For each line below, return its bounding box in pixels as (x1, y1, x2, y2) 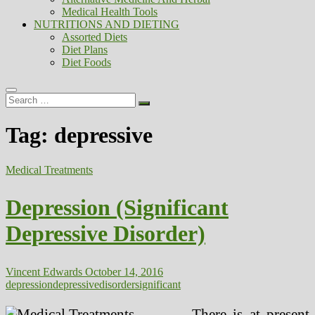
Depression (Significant (6, 195, 229, 221)
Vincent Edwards (6, 265, 82, 278)
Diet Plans (62, 44, 108, 56)
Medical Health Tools (62, 6, 157, 18)
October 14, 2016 (82, 265, 163, 278)
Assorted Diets (62, 31, 127, 43)
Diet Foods (62, 56, 111, 68)
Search (5, 92, 35, 104)
